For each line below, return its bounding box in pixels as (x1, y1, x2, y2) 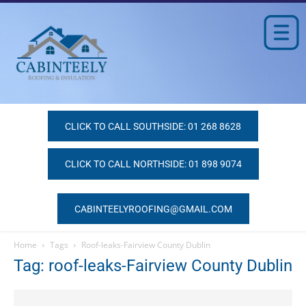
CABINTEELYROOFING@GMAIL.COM (74, 204, 232, 215)
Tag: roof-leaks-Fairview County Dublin (14, 256, 292, 276)
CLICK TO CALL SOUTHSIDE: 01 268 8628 (65, 121, 241, 133)
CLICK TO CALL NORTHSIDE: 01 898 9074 (64, 158, 242, 170)
